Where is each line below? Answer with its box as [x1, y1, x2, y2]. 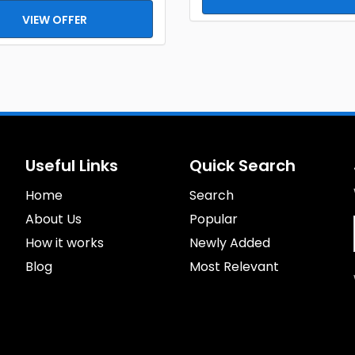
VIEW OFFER [22, 12, 87, 28]
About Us [25, 210, 82, 228]
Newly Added [189, 234, 270, 252]
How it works [25, 234, 105, 252]
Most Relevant [189, 258, 279, 276]
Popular [189, 210, 238, 228]
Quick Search [189, 155, 296, 177]
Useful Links [25, 155, 119, 177]
